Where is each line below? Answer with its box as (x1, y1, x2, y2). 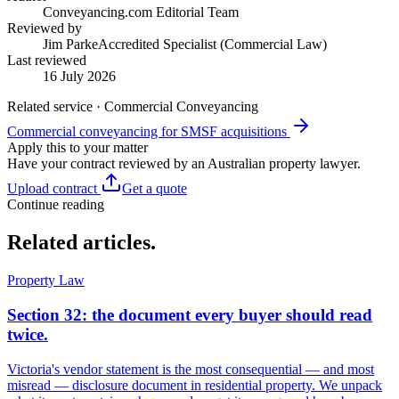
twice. (7, 324, 48, 344)
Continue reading (7, 197, 104, 213)
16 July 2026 (43, 69, 116, 85)
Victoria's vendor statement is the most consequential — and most (7, 361, 374, 377)
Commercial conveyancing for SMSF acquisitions (7, 124, 287, 140)
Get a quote (122, 181, 187, 197)
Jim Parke (43, 37, 98, 53)
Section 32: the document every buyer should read (7, 305, 372, 324)
